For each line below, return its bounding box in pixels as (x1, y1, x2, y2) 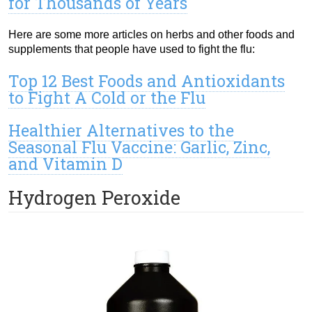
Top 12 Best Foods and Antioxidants (8, 70, 285, 92)
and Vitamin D (8, 153, 123, 175)
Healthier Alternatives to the (8, 120, 234, 141)
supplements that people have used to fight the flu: (8, 43, 255, 56)
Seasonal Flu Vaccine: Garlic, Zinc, (8, 136, 270, 158)
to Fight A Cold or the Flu (8, 87, 205, 109)
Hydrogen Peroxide (8, 185, 180, 210)
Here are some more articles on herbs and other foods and (8, 29, 295, 41)
